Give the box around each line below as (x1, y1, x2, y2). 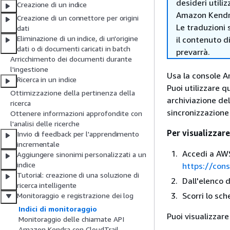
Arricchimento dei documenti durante (10, 54, 132, 64)
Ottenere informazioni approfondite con (10, 109, 142, 118)
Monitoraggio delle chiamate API (18, 215, 124, 224)
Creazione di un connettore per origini (17, 13, 139, 23)
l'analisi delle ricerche (10, 119, 80, 128)
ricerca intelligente (17, 181, 77, 190)
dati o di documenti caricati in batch (17, 44, 131, 53)
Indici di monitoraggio (18, 204, 97, 214)
